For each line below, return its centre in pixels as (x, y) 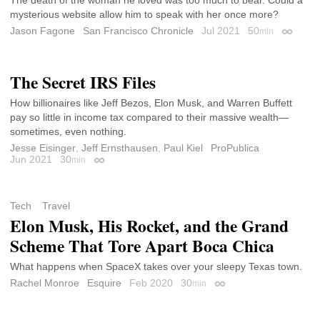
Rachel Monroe (45, 283)
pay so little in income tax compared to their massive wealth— (149, 117)
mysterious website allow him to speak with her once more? (144, 14)
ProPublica (235, 148)
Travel (56, 206)
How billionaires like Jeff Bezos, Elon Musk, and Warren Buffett (151, 103)
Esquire (104, 283)
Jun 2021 (32, 160)
